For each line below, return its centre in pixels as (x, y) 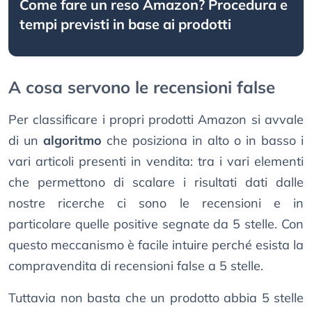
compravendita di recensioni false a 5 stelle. (136, 266)
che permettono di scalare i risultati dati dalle (156, 182)
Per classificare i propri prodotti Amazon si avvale (156, 120)
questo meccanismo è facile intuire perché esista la (156, 245)
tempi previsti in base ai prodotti (125, 24)
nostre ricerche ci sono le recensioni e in (156, 203)
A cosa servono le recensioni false (142, 87)
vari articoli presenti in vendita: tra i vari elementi (156, 162)
